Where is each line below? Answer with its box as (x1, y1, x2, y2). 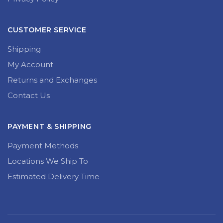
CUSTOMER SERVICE (7, 25, 87, 34)
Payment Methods (7, 140, 78, 150)
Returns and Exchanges (7, 75, 97, 85)
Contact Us (7, 90, 50, 100)
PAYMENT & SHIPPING (7, 121, 92, 131)
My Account (7, 59, 53, 69)
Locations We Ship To (7, 156, 88, 166)
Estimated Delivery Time (7, 171, 100, 181)
